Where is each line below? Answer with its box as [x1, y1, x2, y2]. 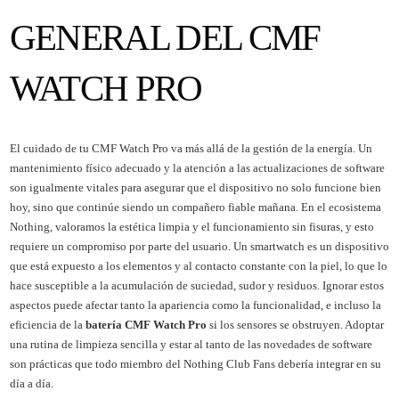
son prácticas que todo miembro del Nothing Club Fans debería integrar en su [9, 356, 381, 370]
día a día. [9, 376, 53, 390]
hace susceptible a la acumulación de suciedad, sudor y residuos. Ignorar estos [9, 278, 384, 292]
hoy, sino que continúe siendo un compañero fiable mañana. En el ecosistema [9, 199, 381, 214]
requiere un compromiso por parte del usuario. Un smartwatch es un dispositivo [9, 239, 389, 253]
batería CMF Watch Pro [85, 317, 207, 331]
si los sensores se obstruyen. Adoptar [206, 317, 384, 331]
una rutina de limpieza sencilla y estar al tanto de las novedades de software [9, 337, 372, 351]
